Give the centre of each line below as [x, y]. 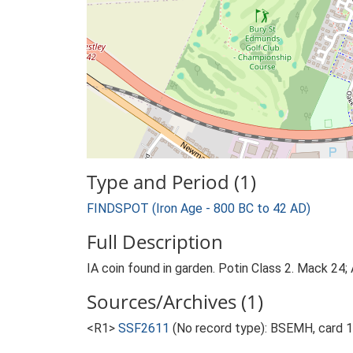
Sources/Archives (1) [175, 301]
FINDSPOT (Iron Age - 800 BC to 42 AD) [199, 208]
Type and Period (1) [171, 182]
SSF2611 [144, 328]
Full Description [155, 242]
